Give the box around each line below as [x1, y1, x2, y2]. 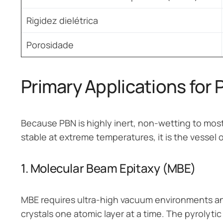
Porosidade [26, 38, 74, 51]
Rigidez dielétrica [26, 14, 99, 26]
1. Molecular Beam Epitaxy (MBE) [20, 159, 196, 176]
